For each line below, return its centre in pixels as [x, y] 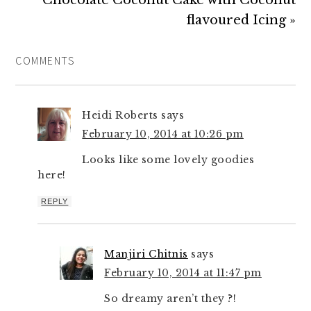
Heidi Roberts [120, 115]
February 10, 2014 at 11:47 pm [183, 273]
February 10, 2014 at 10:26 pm [163, 134]
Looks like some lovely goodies [168, 160]
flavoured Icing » [241, 20]
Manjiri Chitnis [146, 254]
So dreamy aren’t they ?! [170, 299]
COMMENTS [45, 60]
